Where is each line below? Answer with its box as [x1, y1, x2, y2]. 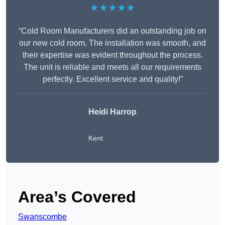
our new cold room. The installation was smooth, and [19, 39, 206, 48]
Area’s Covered [18, 188, 136, 206]
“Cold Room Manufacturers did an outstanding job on [19, 27, 206, 36]
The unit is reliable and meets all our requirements [24, 63, 201, 72]
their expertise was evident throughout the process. [22, 51, 203, 60]
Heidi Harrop [88, 107, 137, 117]
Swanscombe [18, 212, 67, 221]
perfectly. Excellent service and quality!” [42, 75, 183, 84]
